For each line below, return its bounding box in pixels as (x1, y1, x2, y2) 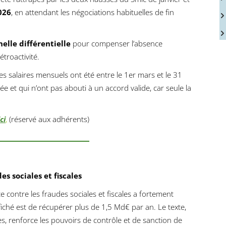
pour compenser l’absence (71, 38, 162, 48)
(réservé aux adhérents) (7, 114, 91, 124)
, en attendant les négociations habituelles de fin (11, 7, 174, 17)
